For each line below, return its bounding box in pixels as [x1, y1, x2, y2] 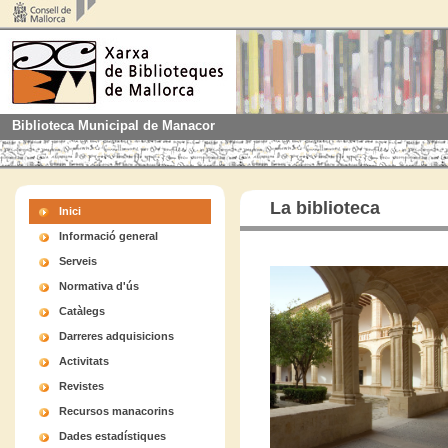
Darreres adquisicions [59, 330, 174, 343]
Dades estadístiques [59, 430, 166, 443]
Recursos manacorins [59, 405, 174, 418]
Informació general [59, 230, 158, 243]
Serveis [59, 255, 97, 268]
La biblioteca [270, 198, 380, 219]
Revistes [59, 380, 104, 393]
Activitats [59, 355, 109, 368]
